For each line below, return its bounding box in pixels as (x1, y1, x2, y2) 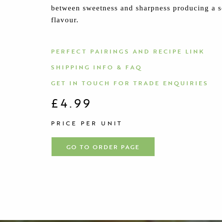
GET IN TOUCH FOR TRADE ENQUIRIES (51, 78, 209, 87)
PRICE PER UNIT (51, 118, 123, 127)
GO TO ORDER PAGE (66, 142, 140, 151)
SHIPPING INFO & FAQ (51, 62, 143, 71)
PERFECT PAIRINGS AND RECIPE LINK (51, 46, 205, 55)
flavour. (51, 15, 79, 24)
